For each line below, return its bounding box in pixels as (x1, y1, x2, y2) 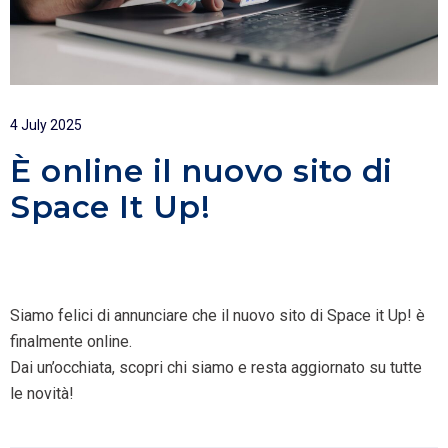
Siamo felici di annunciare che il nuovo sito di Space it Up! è (10, 306, 425, 326)
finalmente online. (10, 332, 132, 352)
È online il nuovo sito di (10, 152, 393, 191)
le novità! (10, 384, 74, 404)
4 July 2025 (10, 117, 82, 134)
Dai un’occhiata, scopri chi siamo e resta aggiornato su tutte (10, 358, 422, 378)
